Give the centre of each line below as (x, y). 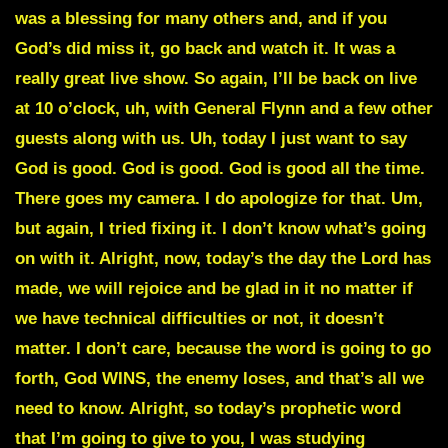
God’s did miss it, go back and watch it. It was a (205, 49)
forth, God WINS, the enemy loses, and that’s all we (219, 379)
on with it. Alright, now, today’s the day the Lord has (223, 259)
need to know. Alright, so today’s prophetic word (208, 409)
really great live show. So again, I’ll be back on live (216, 79)
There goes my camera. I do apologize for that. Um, (219, 199)
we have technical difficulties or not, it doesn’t (199, 319)
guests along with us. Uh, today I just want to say (211, 139)
